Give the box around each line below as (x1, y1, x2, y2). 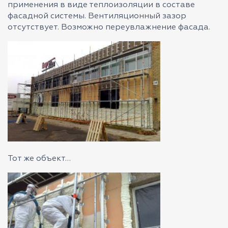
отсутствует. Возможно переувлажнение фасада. (8, 23, 210, 32)
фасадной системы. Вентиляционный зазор (8, 12, 186, 20)
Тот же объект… (8, 155, 71, 163)
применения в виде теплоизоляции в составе (8, 1, 195, 9)
